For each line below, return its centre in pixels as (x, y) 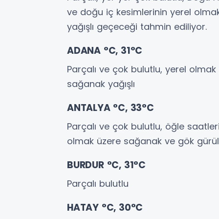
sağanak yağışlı (101, 84)
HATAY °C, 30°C (105, 207)
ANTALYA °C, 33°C (110, 108)
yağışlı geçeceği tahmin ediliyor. (137, 26)
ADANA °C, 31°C (105, 50)
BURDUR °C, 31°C (106, 165)
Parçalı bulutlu (98, 183)
